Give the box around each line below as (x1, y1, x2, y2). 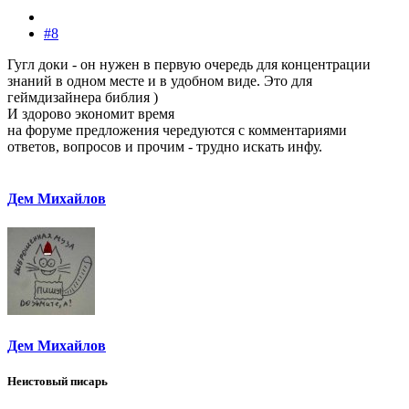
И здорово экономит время (7, 105, 174, 121)
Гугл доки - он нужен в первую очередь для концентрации (7, 56, 371, 72)
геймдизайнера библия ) (7, 89, 158, 105)
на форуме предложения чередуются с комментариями (7, 121, 347, 138)
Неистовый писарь (7, 373, 108, 388)
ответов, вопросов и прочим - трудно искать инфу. (7, 138, 322, 154)
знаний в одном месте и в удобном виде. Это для (7, 72, 312, 89)
